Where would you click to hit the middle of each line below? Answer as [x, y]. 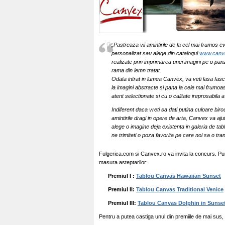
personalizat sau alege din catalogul [155, 53]
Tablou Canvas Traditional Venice [180, 189]
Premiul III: [122, 203]
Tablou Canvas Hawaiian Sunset [179, 176]
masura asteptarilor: [123, 162]
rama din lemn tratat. [136, 70]
